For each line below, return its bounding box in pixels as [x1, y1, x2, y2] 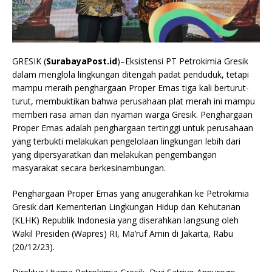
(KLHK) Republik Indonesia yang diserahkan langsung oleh [12, 214, 239, 226]
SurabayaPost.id [46, 55, 117, 67]
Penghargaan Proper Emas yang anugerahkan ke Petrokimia [12, 188, 249, 200]
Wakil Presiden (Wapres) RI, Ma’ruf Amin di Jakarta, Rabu [12, 228, 233, 240]
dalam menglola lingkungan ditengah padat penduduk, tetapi [12, 69, 249, 81]
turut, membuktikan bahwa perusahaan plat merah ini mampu [12, 95, 255, 107]
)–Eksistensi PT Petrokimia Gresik [117, 55, 248, 67]
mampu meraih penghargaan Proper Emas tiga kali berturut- [12, 82, 249, 94]
